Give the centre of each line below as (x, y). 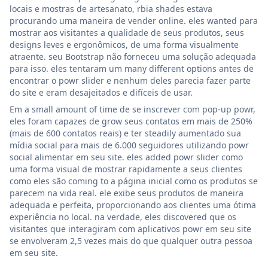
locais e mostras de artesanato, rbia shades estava (111, 8)
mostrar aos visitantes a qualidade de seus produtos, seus (127, 32)
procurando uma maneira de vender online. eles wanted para (134, 20)
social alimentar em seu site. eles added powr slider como (126, 157)
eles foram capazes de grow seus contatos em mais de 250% (131, 121)
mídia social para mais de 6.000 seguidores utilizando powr (129, 145)
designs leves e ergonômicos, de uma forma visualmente (124, 44)
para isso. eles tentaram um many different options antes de (132, 68)
